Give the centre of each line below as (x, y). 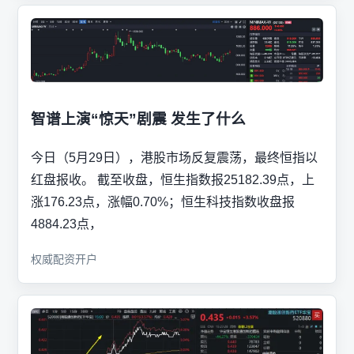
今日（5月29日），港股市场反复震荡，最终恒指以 (174, 157)
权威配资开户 (64, 259)
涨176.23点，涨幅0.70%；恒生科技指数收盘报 (163, 201)
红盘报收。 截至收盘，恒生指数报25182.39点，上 (173, 179)
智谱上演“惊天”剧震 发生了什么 (138, 119)
